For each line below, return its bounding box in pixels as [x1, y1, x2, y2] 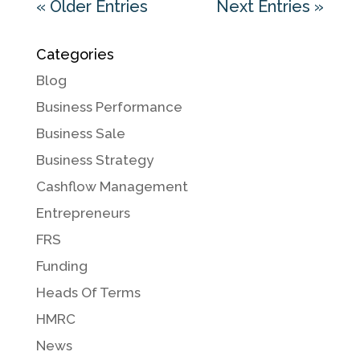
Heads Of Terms [35, 284, 141, 301]
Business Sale [35, 125, 125, 142]
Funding [35, 258, 88, 275]
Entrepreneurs [35, 205, 130, 222]
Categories [35, 46, 114, 63]
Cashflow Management [35, 178, 188, 195]
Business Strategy [35, 152, 153, 169]
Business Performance [35, 99, 182, 116]
